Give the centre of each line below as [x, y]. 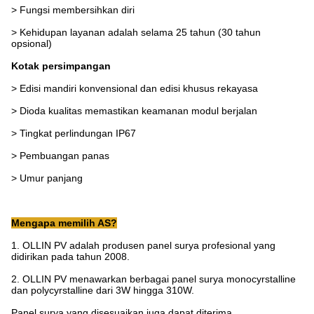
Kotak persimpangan [61, 66]
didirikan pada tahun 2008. [70, 257]
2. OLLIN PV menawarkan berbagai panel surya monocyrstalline [153, 279]
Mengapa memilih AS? [64, 223]
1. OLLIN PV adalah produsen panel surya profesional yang [143, 246]
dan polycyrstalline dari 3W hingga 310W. [103, 291]
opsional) [32, 44]
